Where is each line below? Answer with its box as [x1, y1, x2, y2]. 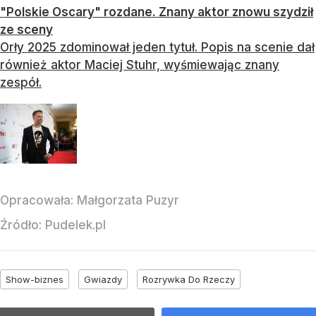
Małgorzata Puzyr [77, 193, 179, 208]
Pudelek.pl [45, 218, 106, 233]
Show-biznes [6, 274, 63, 286]
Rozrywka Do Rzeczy [142, 274, 235, 286]
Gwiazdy [84, 274, 122, 286]
